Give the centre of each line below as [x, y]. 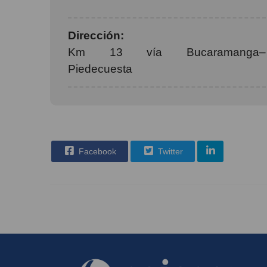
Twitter [169, 151]
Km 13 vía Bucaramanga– [167, 52]
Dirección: [96, 35]
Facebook [96, 151]
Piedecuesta [100, 69]
